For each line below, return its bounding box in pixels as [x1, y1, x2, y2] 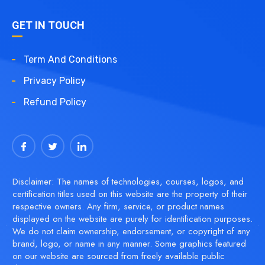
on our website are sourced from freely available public [12, 250, 225, 263]
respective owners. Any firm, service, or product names [12, 200, 224, 213]
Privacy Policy [24, 75, 86, 86]
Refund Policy [24, 96, 86, 108]
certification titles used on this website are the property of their [12, 188, 247, 201]
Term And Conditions [24, 54, 117, 65]
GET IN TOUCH [12, 19, 85, 31]
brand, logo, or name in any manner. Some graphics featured [12, 237, 246, 250]
